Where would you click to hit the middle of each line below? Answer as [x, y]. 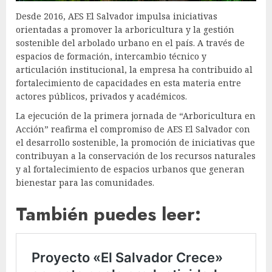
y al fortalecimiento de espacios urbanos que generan [130, 169]
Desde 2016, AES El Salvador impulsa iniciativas [117, 16]
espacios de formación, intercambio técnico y [111, 56]
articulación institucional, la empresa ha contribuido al [134, 70]
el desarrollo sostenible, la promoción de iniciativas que [135, 143]
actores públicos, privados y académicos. [101, 97]
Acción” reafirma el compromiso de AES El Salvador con [133, 129]
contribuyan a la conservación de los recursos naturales [136, 156]
